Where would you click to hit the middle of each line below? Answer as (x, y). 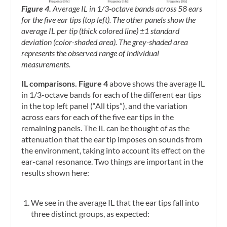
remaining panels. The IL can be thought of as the (106, 128)
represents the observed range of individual (90, 53)
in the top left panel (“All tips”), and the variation (105, 105)
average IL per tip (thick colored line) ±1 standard (101, 30)
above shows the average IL (157, 83)
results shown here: (55, 172)
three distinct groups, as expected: (90, 213)
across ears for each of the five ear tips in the (98, 117)
